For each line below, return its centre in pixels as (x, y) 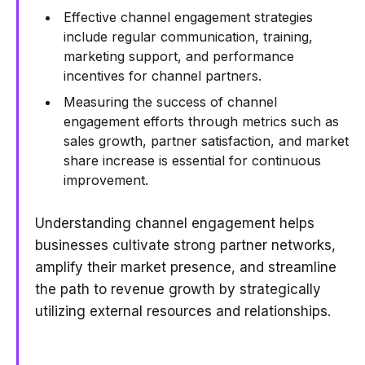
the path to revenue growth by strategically (178, 289)
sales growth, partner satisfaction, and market (206, 141)
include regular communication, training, (188, 37)
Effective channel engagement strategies (188, 17)
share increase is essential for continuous (192, 161)
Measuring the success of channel (170, 102)
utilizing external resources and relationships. (183, 311)
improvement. (106, 180)
